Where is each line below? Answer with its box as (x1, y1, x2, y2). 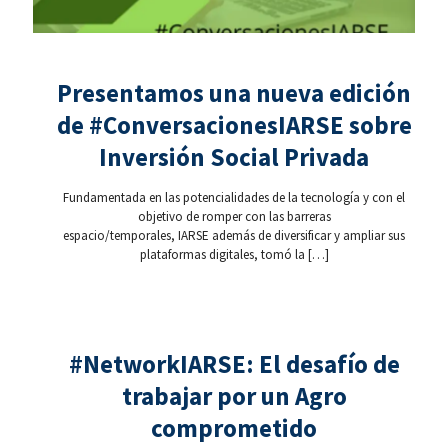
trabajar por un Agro (121, 380, 347, 413)
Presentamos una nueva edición (57, 77, 411, 110)
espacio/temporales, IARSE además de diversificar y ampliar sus (63, 227, 405, 245)
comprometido (151, 412, 317, 445)
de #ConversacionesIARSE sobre (56, 109, 412, 142)
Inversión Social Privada (99, 141, 369, 174)
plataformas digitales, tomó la (139, 246, 305, 264)
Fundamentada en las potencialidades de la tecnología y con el (63, 189, 405, 207)
